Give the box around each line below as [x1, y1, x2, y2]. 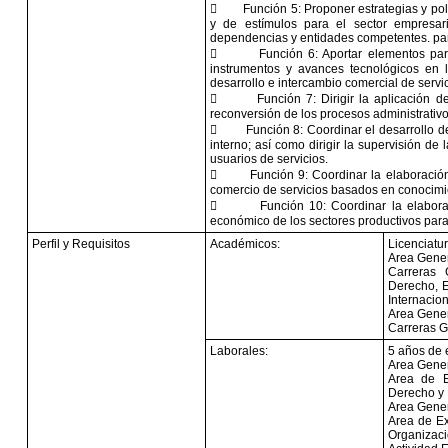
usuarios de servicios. [210, 152, 328, 166]
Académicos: [210, 237, 280, 251]
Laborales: [210, 344, 268, 358]
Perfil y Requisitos [32, 237, 130, 251]
